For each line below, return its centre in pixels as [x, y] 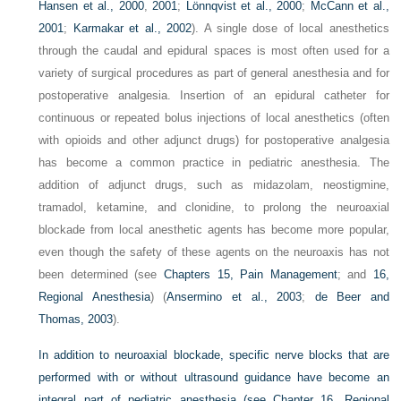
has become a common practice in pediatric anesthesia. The [214, 163]
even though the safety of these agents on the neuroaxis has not [214, 252]
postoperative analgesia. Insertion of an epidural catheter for [214, 96]
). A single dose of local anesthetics [290, 29]
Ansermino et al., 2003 [235, 297]
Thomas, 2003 [76, 320]
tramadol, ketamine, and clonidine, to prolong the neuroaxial [214, 208]
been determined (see [101, 275]
